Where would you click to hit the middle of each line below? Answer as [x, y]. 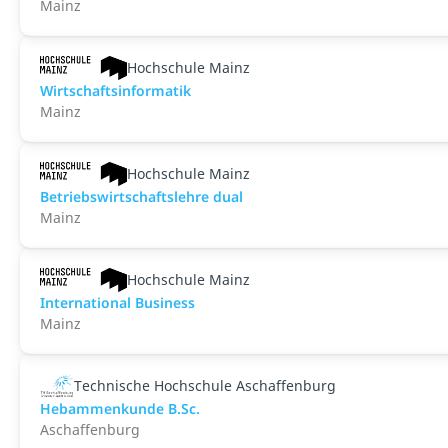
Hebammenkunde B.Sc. [120, 408]
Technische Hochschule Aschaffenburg [205, 385]
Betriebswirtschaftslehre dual [141, 196]
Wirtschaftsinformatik [115, 90]
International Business [117, 302]
